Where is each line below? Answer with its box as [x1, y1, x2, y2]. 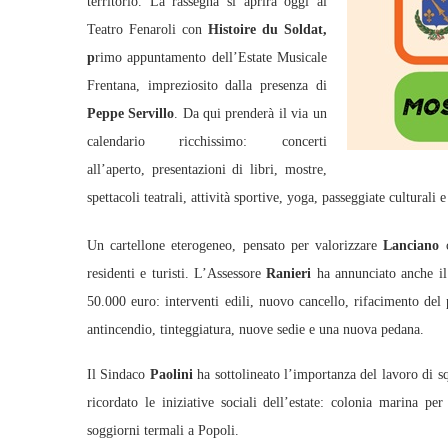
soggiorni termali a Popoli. [87, 423, 239, 438]
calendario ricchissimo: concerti [87, 134, 327, 149]
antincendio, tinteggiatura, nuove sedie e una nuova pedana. [87, 322, 424, 337]
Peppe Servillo [87, 106, 175, 121]
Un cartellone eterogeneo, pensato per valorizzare [87, 238, 384, 253]
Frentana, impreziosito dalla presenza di [87, 78, 327, 93]
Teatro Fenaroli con [87, 22, 208, 37]
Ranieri [266, 266, 312, 281]
